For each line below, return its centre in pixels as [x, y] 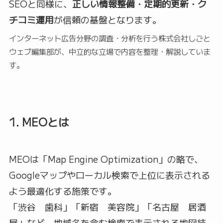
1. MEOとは [39, 122]
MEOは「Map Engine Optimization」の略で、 [106, 159]
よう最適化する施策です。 [62, 191]
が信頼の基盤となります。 [107, 20]
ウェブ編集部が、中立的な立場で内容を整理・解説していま [110, 52]
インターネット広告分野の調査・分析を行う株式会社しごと [110, 38]
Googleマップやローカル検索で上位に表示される [109, 175]
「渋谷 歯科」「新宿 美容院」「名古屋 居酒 [107, 207]
